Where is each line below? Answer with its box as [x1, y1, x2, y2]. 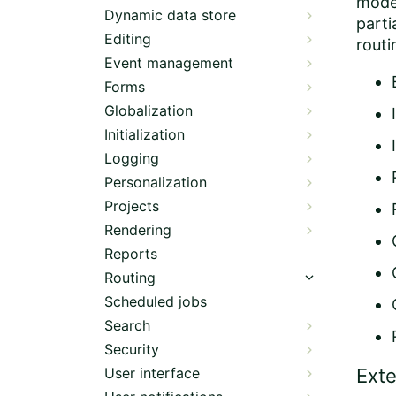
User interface [104, 364, 200, 382]
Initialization [104, 126, 185, 143]
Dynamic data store [104, 6, 236, 24]
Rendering [104, 221, 171, 239]
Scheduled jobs [104, 293, 207, 310]
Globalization [104, 102, 193, 119]
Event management [104, 54, 233, 72]
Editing [104, 30, 151, 48]
